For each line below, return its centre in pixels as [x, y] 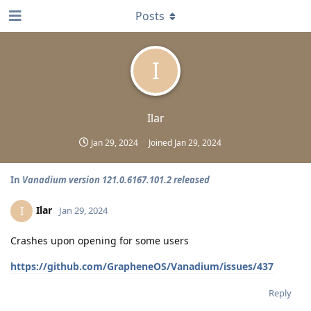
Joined [161, 143]
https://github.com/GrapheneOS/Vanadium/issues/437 [142, 266]
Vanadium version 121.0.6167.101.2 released [116, 180]
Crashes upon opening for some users [100, 241]
